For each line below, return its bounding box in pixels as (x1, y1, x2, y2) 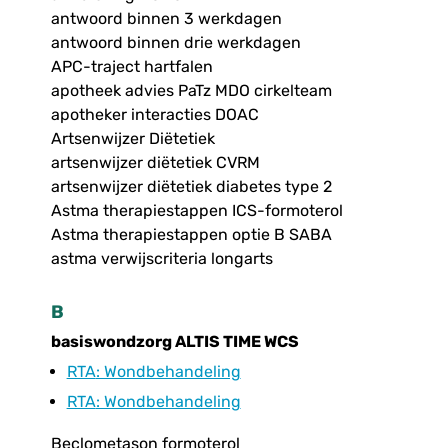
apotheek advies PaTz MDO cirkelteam (50, 81, 332, 101)
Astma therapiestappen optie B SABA (50, 225, 332, 245)
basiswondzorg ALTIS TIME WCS (50, 332, 299, 352)
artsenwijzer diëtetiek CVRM (50, 153, 260, 173)
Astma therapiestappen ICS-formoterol (50, 201, 343, 221)
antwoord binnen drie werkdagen (50, 33, 301, 53)
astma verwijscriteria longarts (50, 249, 273, 269)
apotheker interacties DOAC (50, 105, 259, 125)
